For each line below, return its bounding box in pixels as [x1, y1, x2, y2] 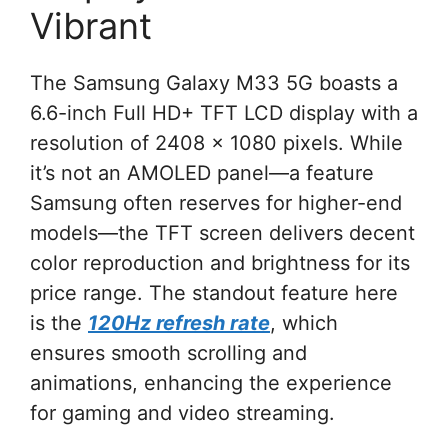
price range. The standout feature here [30, 281, 398, 306]
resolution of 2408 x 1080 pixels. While [30, 131, 403, 156]
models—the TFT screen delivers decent [30, 221, 415, 246]
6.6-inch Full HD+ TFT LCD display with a [30, 101, 418, 126]
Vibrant [30, 4, 152, 49]
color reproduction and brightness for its [30, 251, 410, 276]
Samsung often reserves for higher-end [30, 191, 402, 216]
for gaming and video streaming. [30, 401, 335, 426]
